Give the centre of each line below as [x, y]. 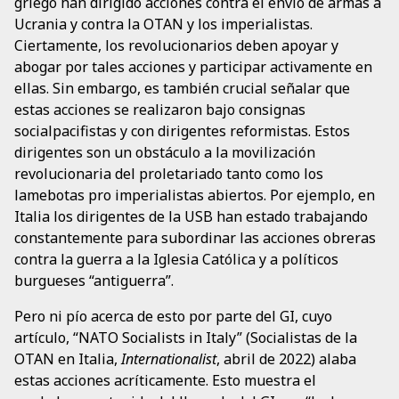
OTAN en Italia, [68, 359]
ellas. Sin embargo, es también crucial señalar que [182, 89]
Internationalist [169, 359]
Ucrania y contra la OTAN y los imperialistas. [163, 24]
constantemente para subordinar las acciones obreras [195, 238]
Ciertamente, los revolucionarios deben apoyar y [176, 46]
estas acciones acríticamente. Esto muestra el [165, 381]
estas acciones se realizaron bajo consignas [160, 110]
